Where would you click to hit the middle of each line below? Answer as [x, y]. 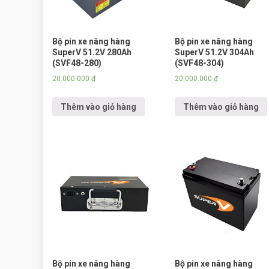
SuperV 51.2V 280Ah [92, 52]
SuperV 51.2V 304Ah [214, 52]
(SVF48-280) [77, 63]
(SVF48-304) [199, 63]
